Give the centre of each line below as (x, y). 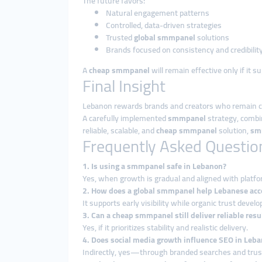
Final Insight (124, 86)
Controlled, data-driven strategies (164, 25)
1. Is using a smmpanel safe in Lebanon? (154, 166)
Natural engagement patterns (158, 13)
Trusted (120, 37)
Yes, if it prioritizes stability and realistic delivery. (165, 227)
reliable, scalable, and (119, 130)
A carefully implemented (125, 118)
